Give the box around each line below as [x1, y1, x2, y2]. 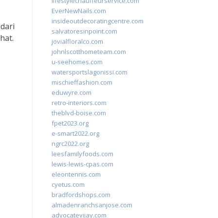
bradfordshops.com [52, 190, 110, 199]
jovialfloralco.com [52, 37, 103, 46]
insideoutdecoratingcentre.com [52, 17, 144, 25]
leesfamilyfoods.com [52, 149, 113, 158]
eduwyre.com [52, 88, 91, 97]
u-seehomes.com [52, 57, 103, 66]
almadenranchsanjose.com [52, 200, 132, 209]
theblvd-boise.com [52, 109, 106, 117]
